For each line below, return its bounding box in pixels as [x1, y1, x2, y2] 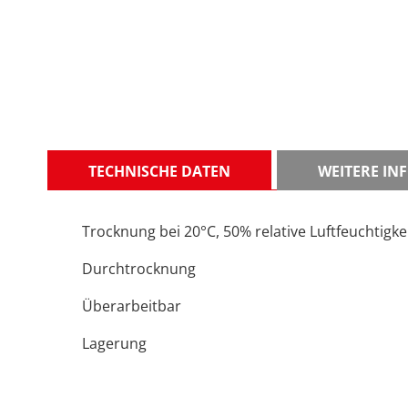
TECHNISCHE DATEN [88, 161, 230, 182]
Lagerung [81, 333, 147, 354]
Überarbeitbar [81, 296, 181, 317]
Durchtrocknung [81, 259, 196, 280]
